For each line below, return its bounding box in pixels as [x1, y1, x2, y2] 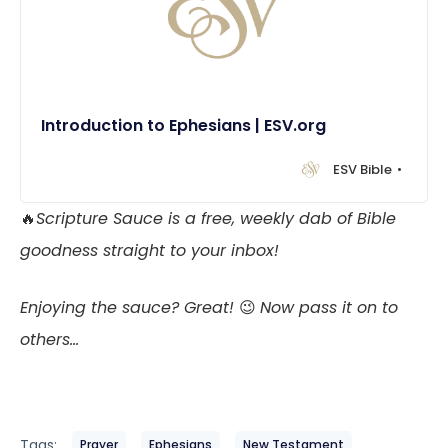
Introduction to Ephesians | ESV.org [41, 113, 326, 137]
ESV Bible [333, 159, 392, 179]
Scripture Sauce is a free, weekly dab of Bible [36, 206, 396, 230]
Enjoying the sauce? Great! [20, 295, 239, 319]
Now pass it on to [260, 295, 398, 319]
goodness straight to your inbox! [20, 238, 279, 262]
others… [20, 327, 79, 351]
